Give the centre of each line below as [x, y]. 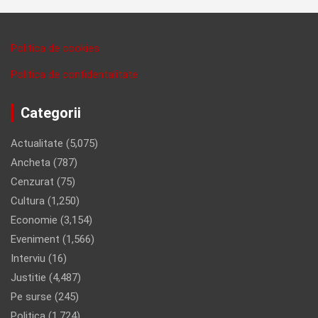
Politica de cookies [55, 48]
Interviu [28, 258]
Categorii [51, 113]
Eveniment [35, 239]
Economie [34, 220]
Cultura [28, 201]
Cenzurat [32, 181]
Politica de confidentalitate [74, 74]
